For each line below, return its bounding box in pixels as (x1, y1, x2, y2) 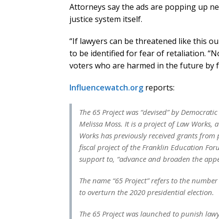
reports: (143, 82, 175, 93)
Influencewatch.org (69, 82, 143, 93)
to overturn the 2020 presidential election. (79, 187, 214, 197)
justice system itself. (69, 14, 142, 25)
